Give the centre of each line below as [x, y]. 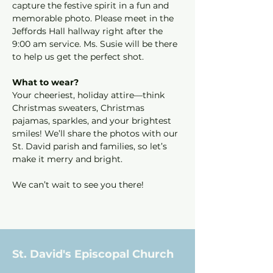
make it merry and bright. [67, 159]
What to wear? [45, 82]
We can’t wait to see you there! [78, 185]
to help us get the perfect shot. [78, 57]
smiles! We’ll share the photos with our [96, 133]
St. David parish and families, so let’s [91, 146]
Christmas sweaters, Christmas [80, 108]
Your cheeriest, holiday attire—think [90, 95]
